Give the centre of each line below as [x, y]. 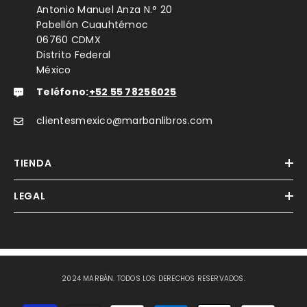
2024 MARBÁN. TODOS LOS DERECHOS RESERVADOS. [153, 279]
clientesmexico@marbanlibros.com [125, 121]
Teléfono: [63, 92]
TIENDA [33, 163]
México [54, 70]
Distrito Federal [74, 55]
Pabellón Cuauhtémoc [93, 25]
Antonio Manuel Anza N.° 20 [105, 10]
